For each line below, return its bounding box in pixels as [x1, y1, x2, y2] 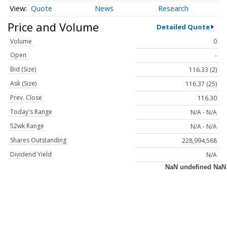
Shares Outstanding [10, 136, 66, 145]
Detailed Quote [156, 22, 210, 31]
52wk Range [10, 122, 44, 131]
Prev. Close [10, 93, 42, 102]
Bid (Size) [10, 65, 36, 74]
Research [158, 4, 189, 14]
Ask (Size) [10, 79, 36, 88]
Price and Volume [8, 19, 99, 34]
